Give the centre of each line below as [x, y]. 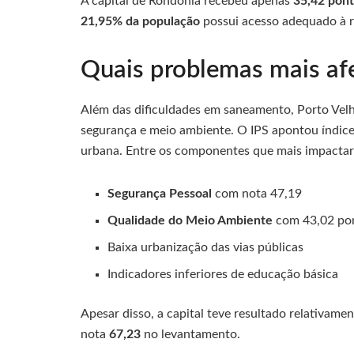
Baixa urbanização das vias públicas [206, 247]
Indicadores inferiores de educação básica [223, 274]
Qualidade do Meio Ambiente [190, 220]
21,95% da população [140, 22]
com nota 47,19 [257, 193]
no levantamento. [190, 334]
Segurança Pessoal [160, 193]
